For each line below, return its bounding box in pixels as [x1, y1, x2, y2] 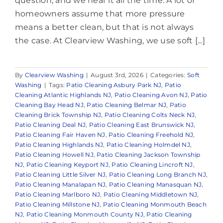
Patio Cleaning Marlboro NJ [15, 190, 101, 198]
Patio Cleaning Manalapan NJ [15, 180, 106, 188]
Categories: [150, 71, 188, 79]
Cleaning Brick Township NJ [15, 111, 102, 118]
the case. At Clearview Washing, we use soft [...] [15, 35, 205, 45]
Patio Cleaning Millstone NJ [15, 200, 100, 208]
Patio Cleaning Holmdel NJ [106, 140, 190, 148]
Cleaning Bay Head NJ [15, 101, 84, 109]
